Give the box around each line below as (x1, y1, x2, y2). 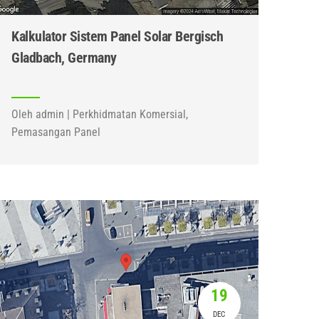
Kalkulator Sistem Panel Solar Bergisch (11, 28, 224, 45)
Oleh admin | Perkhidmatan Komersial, (11, 108, 189, 121)
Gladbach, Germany (11, 49, 117, 66)
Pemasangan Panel (11, 125, 101, 139)
